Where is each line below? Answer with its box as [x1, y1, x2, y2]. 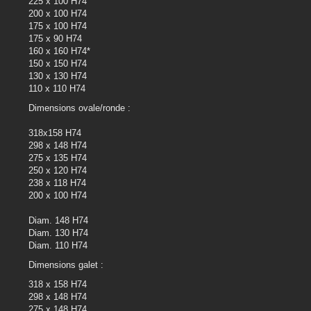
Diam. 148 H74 [28, 215, 88, 226]
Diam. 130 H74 [28, 228, 88, 239]
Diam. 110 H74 [28, 240, 87, 251]
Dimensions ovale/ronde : [28, 103, 131, 114]
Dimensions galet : [28, 260, 106, 271]
